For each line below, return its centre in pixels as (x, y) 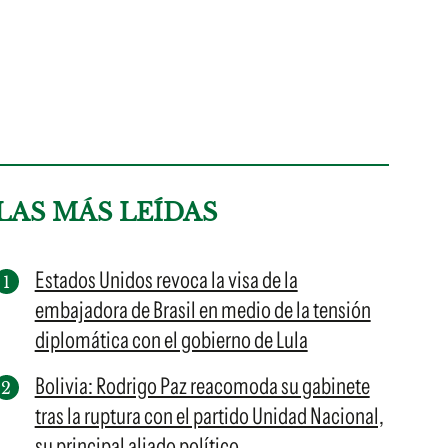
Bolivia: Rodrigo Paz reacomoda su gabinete (202, 386)
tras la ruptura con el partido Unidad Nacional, (209, 416)
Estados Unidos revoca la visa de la (166, 280)
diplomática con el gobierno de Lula (171, 340)
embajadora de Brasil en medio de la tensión (202, 310)
